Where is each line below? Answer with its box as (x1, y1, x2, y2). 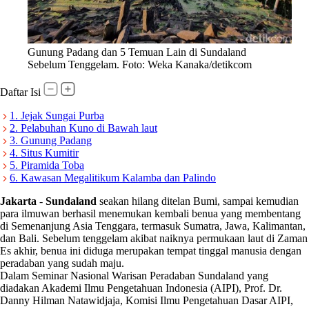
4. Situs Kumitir (10, 146, 79, 159)
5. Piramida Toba (10, 159, 84, 171)
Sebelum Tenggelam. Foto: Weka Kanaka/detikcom (28, 58, 252, 70)
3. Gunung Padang (10, 134, 92, 146)
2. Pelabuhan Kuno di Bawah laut (10, 121, 157, 134)
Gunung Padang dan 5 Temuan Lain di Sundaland (28, 46, 246, 58)
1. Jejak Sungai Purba (10, 109, 104, 121)
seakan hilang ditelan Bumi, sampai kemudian (97, 195, 299, 207)
